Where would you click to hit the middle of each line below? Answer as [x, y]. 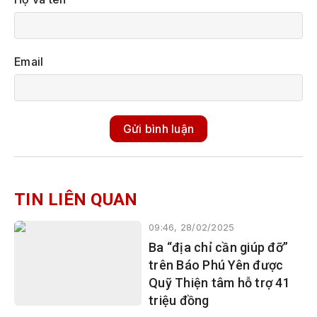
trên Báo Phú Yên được [216, 265]
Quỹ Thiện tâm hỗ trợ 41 [219, 283]
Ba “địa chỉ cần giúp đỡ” [218, 247]
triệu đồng [179, 300]
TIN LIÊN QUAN [76, 200]
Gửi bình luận [158, 129]
